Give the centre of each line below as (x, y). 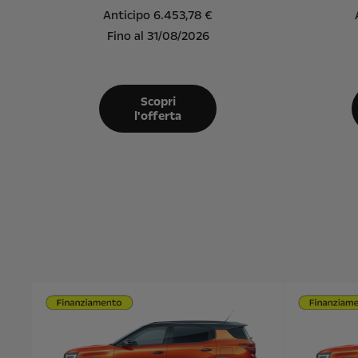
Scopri (158, 101)
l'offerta (158, 115)
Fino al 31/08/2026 (158, 36)
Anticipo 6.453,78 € (158, 15)
